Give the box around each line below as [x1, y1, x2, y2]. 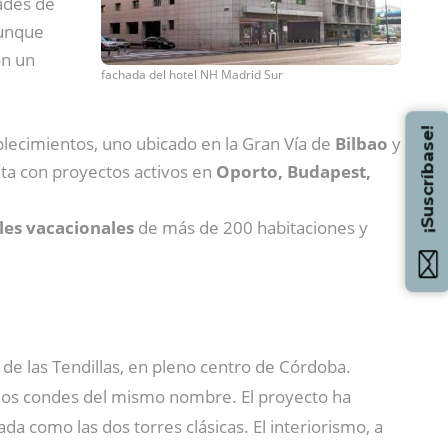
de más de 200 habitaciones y [134, 215, 368, 239]
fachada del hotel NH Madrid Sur [101, 65, 283, 83]
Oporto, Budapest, [216, 159, 371, 183]
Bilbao [335, 131, 388, 155]
